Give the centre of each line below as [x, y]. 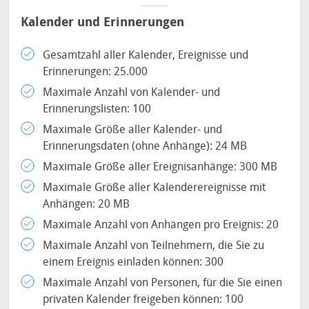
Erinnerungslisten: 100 [97, 109]
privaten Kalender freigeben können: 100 [143, 299]
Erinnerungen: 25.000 [96, 71]
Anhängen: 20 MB [87, 204]
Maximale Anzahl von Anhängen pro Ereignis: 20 [161, 225]
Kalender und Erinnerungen [103, 22]
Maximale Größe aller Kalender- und [133, 129]
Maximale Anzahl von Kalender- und [132, 92]
